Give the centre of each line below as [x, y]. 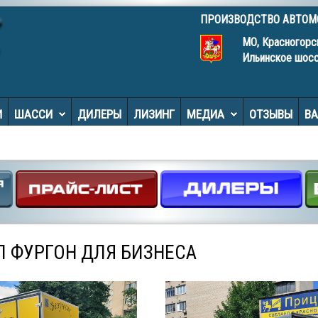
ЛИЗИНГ [154, 114]
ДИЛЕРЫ [99, 114]
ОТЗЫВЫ [271, 114]
